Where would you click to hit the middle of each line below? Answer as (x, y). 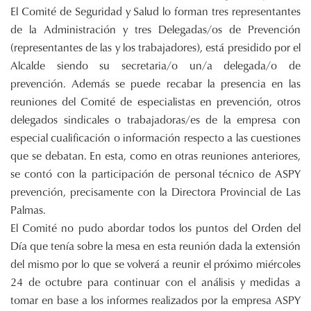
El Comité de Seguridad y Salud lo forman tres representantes (155, 11)
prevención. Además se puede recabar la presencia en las (155, 84)
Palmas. (28, 210)
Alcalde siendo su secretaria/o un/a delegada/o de (155, 66)
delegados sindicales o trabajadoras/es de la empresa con (155, 120)
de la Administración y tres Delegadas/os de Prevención (155, 30)
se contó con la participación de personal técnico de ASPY (155, 174)
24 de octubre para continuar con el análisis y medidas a (155, 282)
